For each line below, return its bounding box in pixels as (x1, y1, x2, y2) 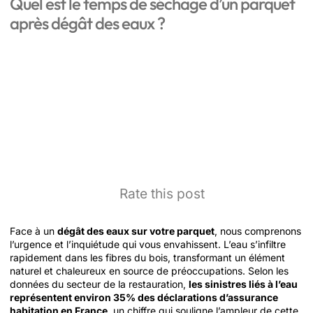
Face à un (10, 225, 57, 237)
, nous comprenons (214, 225, 301, 237)
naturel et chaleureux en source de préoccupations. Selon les (10, 265, 289, 277)
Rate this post (119, 184, 205, 202)
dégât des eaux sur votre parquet (57, 225, 214, 237)
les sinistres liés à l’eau (189, 278, 298, 290)
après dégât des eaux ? (10, 13, 165, 34)
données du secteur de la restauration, (10, 278, 189, 290)
